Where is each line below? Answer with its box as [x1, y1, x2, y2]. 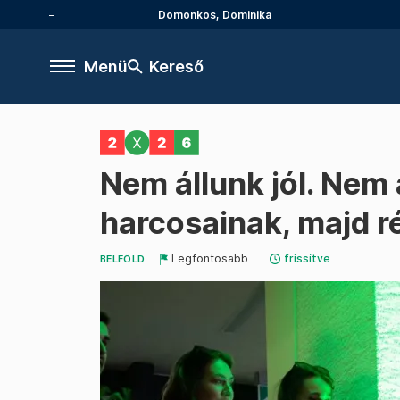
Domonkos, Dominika [158, 7, 271, 21]
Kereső [149, 56, 204, 76]
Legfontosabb [171, 252, 249, 265]
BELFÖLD [100, 254, 146, 265]
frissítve [284, 252, 331, 265]
